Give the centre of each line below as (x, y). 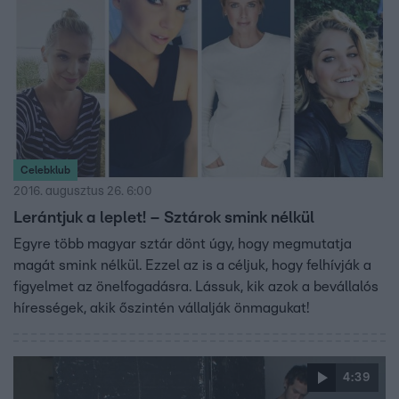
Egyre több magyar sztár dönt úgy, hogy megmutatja (183, 244)
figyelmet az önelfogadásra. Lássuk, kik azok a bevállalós (196, 286)
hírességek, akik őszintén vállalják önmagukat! (161, 308)
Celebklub (45, 170)
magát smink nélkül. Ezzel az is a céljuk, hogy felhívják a (192, 265)
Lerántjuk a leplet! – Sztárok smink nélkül (164, 218)
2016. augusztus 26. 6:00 (83, 191)
